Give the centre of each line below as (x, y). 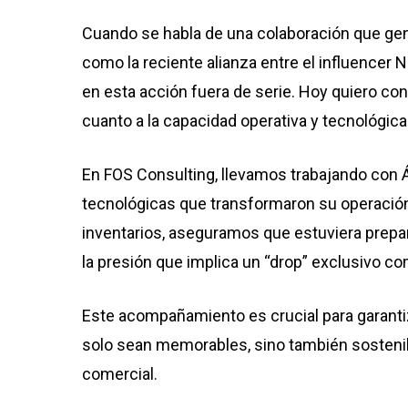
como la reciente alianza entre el (200, 62)
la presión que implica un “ (176, 262)
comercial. (123, 374)
